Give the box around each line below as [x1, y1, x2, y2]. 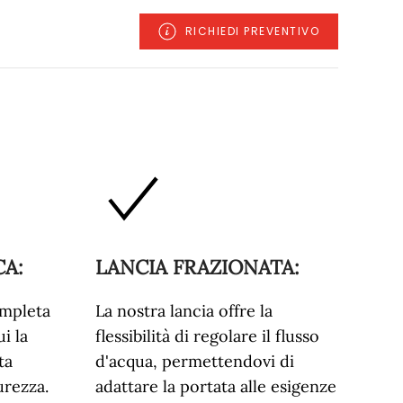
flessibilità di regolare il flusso [95, 326, 319, 346]
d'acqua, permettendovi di [95, 351, 294, 372]
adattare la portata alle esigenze [95, 376, 336, 397]
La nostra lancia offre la [95, 300, 273, 321]
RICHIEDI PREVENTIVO [184, 23, 319, 39]
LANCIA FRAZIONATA [95, 255, 294, 280]
